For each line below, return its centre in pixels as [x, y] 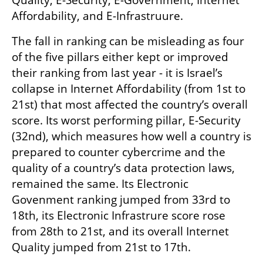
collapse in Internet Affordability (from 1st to [129, 88]
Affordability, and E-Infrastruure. [99, 16]
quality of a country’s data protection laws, [123, 168]
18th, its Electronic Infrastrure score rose [119, 215]
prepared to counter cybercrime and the [119, 152]
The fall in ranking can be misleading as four [128, 41]
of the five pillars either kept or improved [120, 57]
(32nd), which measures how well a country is [131, 136]
